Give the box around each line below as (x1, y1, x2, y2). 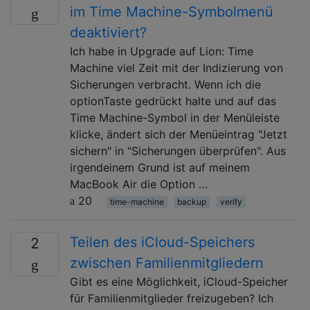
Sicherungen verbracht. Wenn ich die (70, 77, 261, 91)
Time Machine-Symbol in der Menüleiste (70, 110, 280, 125)
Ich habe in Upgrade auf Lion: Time (70, 44, 253, 58)
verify (219, 196, 242, 207)
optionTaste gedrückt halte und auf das (70, 93, 276, 108)
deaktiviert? (70, 24, 147, 41)
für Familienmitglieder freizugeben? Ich (70, 291, 273, 305)
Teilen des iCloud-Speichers (70, 233, 255, 250)
